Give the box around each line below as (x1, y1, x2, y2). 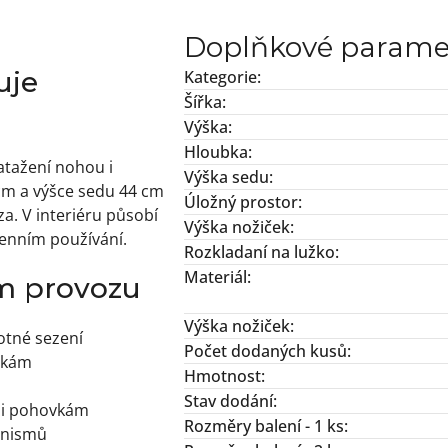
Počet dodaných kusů (184, 340, 347, 363)
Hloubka (184, 141, 248, 164)
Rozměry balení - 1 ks (184, 415, 344, 438)
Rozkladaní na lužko (184, 241, 335, 264)
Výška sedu (184, 166, 269, 189)
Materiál (184, 266, 247, 289)
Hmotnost (184, 365, 261, 388)
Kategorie (184, 66, 257, 89)
